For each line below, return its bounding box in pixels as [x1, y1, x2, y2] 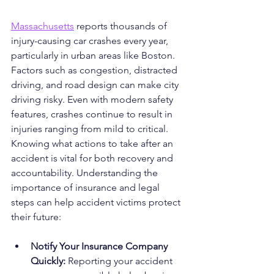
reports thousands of [74, 20, 169, 32]
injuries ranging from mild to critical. [11, 123, 171, 135]
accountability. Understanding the [11, 167, 160, 179]
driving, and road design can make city [11, 79, 181, 91]
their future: [11, 211, 61, 223]
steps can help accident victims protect [11, 196, 183, 209]
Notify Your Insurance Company [31, 240, 170, 253]
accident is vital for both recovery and [11, 152, 176, 165]
